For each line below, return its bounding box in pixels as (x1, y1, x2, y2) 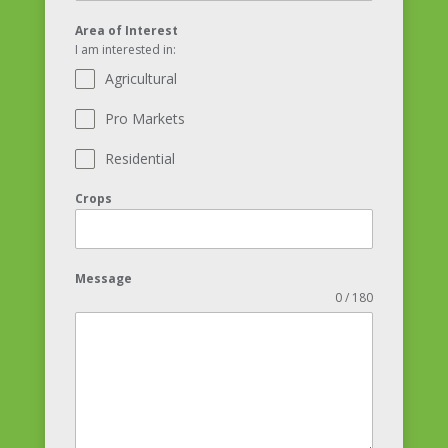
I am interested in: (74, 40, 176, 58)
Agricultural (104, 68, 177, 88)
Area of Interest (74, 21, 178, 39)
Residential (104, 148, 175, 168)
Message (74, 269, 132, 287)
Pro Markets (104, 108, 185, 128)
